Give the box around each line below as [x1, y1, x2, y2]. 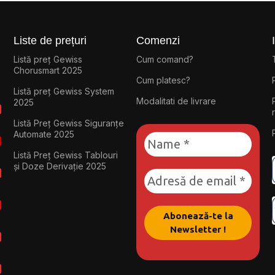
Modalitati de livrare [136, 95, 217, 106]
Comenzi [136, 34, 180, 47]
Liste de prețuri [13, 34, 87, 47]
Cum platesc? [136, 74, 191, 85]
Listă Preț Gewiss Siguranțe [13, 117, 124, 128]
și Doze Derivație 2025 [13, 160, 106, 171]
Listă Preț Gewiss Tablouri [13, 149, 118, 160]
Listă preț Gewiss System [13, 85, 114, 96]
